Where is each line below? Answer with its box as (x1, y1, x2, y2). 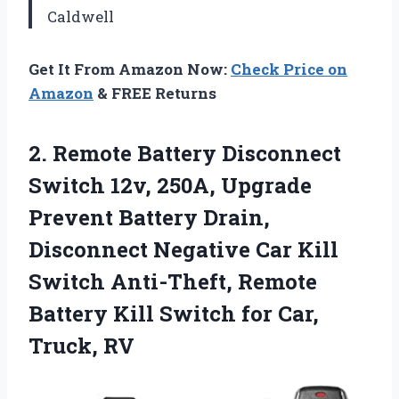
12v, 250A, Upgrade (105, 171, 312, 200)
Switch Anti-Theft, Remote (28, 267, 317, 297)
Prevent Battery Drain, (28, 203, 270, 232)
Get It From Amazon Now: (28, 59, 231, 80)
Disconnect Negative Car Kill (28, 235, 338, 265)
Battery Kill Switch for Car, (28, 299, 319, 329)
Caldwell (47, 6, 114, 28)
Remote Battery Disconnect (53, 139, 341, 168)
